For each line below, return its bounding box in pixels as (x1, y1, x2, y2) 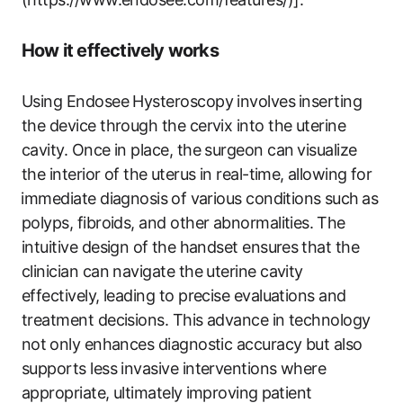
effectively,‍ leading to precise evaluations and (22, 285, 346, 305)
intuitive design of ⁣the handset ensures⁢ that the (22, 237, 359, 256)
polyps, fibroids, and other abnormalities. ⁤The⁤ (22, 212, 345, 232)
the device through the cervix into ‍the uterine (22, 115, 346, 135)
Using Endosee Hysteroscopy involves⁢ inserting (22, 91, 363, 111)
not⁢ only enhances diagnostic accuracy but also (22, 334, 363, 354)
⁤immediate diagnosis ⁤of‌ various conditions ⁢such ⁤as (22, 188, 379, 208)
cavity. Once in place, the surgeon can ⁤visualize (22, 139, 357, 159)
